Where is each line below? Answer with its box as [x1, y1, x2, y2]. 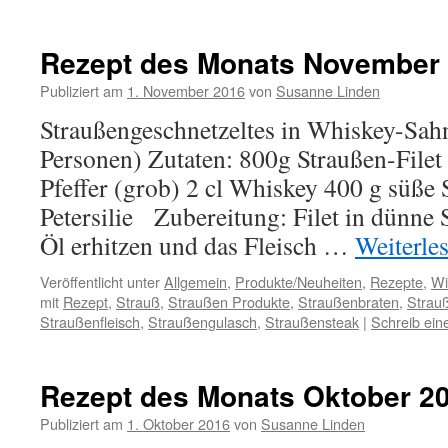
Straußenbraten [298, 291, 399, 312]
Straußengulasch [148, 311, 257, 332]
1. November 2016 [127, 80, 245, 101]
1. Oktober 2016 [127, 413, 230, 434]
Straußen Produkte [168, 291, 290, 312]
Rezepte [370, 271, 423, 292]
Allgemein [164, 271, 227, 292]
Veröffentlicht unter [40, 271, 160, 292]
